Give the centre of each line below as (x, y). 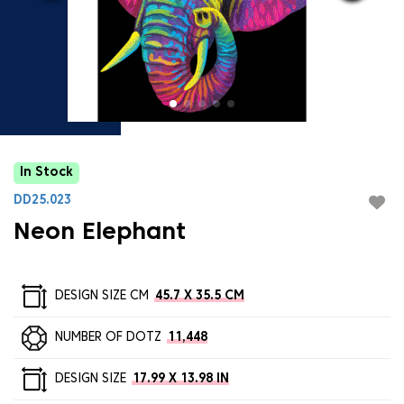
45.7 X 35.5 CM (199, 296)
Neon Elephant (100, 233)
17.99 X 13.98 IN (180, 379)
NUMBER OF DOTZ (108, 337)
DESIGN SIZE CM (101, 296)
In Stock (46, 173)
